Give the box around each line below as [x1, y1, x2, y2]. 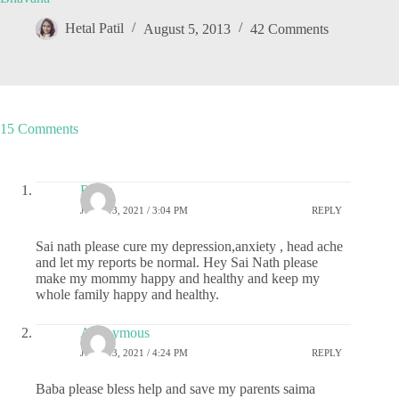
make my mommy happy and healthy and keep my [36, 271, 320, 287]
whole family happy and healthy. [36, 287, 219, 303]
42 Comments [250, 20, 329, 37]
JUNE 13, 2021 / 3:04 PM [80, 204, 188, 216]
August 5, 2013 [143, 20, 231, 37]
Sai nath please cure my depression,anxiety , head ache [36, 239, 343, 255]
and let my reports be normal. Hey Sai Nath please [36, 255, 318, 271]
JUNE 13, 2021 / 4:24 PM [80, 346, 188, 358]
